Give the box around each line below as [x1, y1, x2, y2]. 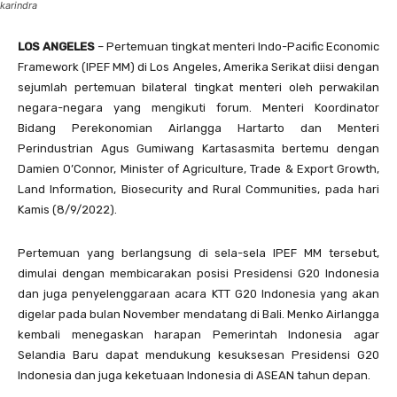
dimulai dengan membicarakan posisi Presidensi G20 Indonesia [18, 267, 379, 280]
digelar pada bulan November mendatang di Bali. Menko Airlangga [18, 307, 379, 321]
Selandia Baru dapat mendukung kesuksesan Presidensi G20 [18, 348, 379, 362]
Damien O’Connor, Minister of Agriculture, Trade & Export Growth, [18, 162, 379, 175]
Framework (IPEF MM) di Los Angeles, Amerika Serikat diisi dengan [18, 60, 379, 74]
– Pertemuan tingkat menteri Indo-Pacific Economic [95, 40, 379, 53]
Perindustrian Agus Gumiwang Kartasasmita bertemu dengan [18, 142, 379, 155]
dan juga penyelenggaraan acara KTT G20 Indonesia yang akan [18, 287, 379, 300]
